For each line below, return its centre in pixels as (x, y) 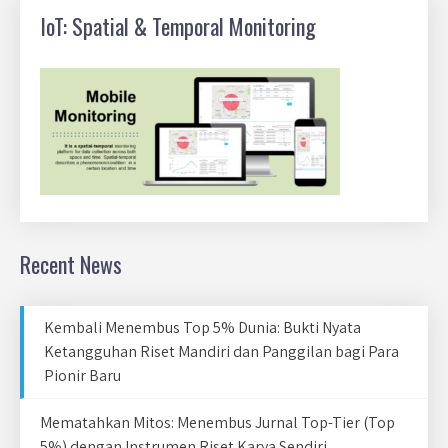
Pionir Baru (82, 375)
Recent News (71, 264)
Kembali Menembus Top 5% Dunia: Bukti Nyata (202, 327)
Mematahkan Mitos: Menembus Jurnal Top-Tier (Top (217, 422)
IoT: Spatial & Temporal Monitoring (178, 26)
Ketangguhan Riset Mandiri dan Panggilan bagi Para (221, 351)
